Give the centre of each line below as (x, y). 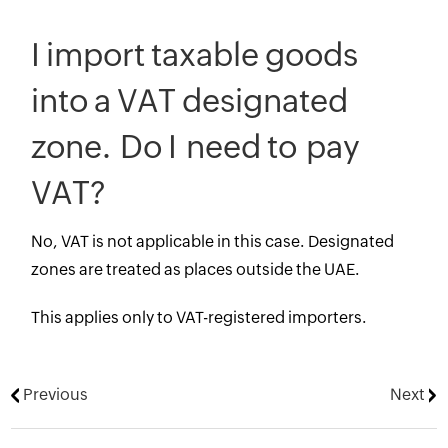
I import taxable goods (195, 56)
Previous (54, 394)
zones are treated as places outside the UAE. (196, 269)
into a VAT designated (190, 102)
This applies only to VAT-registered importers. (199, 317)
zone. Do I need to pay (196, 148)
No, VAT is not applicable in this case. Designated (213, 241)
